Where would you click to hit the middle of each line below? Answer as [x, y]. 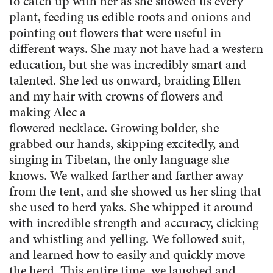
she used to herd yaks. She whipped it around [131, 207]
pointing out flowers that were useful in [115, 33]
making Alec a [48, 112]
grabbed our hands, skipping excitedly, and [124, 144]
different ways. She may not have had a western [136, 49]
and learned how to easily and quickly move [127, 255]
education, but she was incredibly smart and [128, 65]
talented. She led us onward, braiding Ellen [125, 80]
